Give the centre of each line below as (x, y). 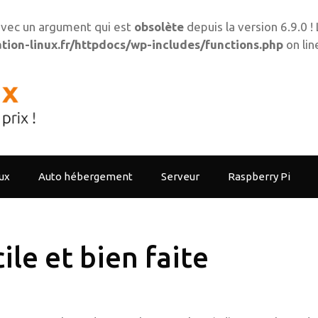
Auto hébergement (86, 177)
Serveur (180, 177)
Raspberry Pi (259, 177)
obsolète (159, 27)
